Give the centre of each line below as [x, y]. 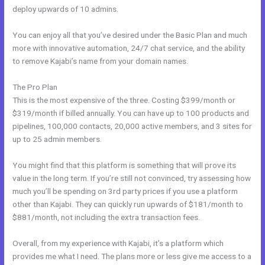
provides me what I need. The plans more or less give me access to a [132, 256]
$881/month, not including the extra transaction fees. [106, 217]
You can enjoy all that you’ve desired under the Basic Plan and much [130, 35]
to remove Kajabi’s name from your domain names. [101, 61]
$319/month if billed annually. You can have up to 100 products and [131, 113]
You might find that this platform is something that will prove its [125, 165]
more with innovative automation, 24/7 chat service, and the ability [129, 48]
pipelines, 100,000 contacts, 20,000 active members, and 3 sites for [132, 126]
